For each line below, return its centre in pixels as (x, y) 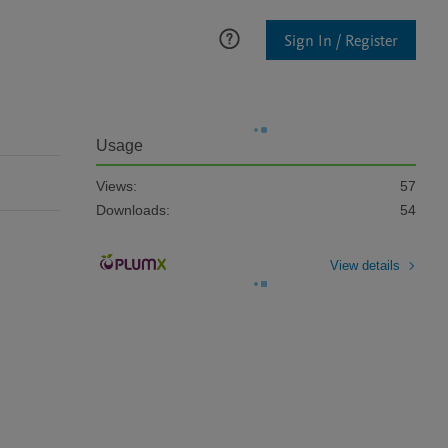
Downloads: (133, 210)
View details (365, 265)
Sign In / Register (341, 40)
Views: (116, 186)
